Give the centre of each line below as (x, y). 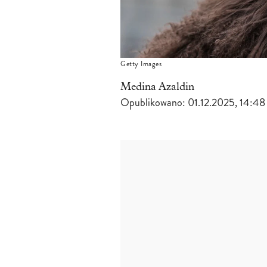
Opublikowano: (154, 103)
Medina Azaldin (157, 87)
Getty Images (141, 64)
